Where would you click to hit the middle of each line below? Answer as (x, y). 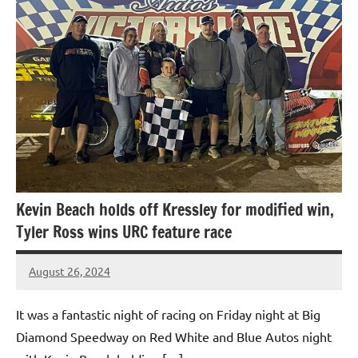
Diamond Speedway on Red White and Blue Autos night (174, 337)
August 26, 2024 (70, 271)
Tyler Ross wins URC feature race (124, 232)
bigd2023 (53, 281)
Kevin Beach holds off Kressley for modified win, (175, 209)
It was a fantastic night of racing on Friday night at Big (168, 314)
